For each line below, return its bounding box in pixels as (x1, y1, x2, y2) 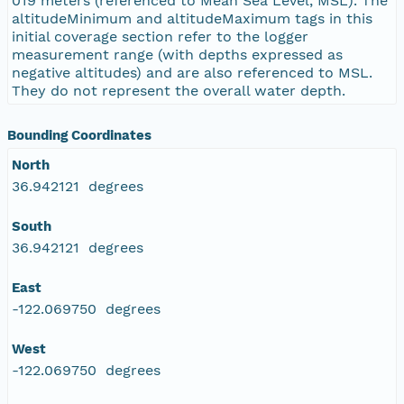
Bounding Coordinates (7, 126, 151, 143)
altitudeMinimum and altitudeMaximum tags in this (12, 9, 372, 27)
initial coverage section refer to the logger (12, 27, 308, 45)
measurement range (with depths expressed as (12, 45, 343, 63)
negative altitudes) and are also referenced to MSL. (12, 63, 372, 81)
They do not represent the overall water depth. (12, 81, 345, 99)
